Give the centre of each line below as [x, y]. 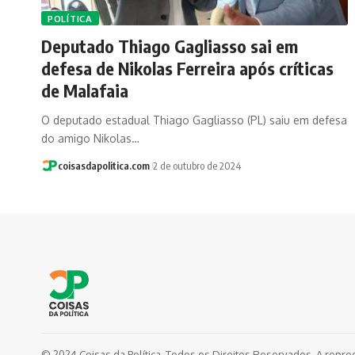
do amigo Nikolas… [90, 138]
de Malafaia [85, 90]
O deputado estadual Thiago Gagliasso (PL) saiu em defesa [194, 120]
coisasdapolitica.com [103, 165]
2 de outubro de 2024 [197, 165]
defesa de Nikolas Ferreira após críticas [187, 68]
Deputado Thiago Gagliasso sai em [170, 46]
